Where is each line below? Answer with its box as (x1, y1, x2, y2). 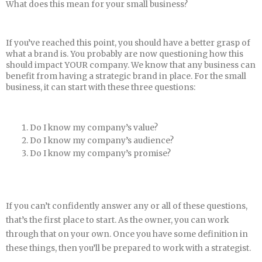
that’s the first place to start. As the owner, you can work (6, 215, 229, 226)
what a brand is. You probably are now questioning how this (6, 49, 243, 59)
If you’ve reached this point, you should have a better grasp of (6, 37, 250, 48)
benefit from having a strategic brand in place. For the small (6, 71, 246, 81)
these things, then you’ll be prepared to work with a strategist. (6, 243, 253, 254)
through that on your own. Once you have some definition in (6, 229, 248, 240)
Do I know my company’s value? (30, 122, 158, 133)
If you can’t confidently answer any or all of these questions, (6, 201, 247, 212)
